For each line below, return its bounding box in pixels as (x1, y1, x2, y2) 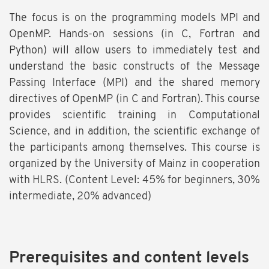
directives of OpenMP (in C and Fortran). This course (9, 94, 260, 106)
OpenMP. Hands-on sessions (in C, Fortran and (9, 29, 260, 41)
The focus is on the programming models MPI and (9, 13, 260, 25)
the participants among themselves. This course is (9, 142, 260, 154)
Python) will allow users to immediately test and (9, 45, 260, 57)
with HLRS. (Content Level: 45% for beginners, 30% (9, 175, 260, 187)
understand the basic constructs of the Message (9, 61, 260, 73)
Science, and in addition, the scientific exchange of (9, 126, 260, 138)
